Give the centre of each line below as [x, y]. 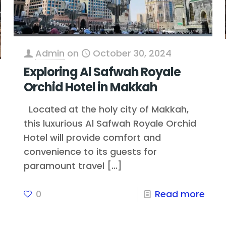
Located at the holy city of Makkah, [106, 109]
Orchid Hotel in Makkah [91, 87]
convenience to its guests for [91, 151]
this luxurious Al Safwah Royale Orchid [110, 123]
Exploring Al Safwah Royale [102, 72]
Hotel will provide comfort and [93, 137]
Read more [180, 194]
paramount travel [64, 165]
